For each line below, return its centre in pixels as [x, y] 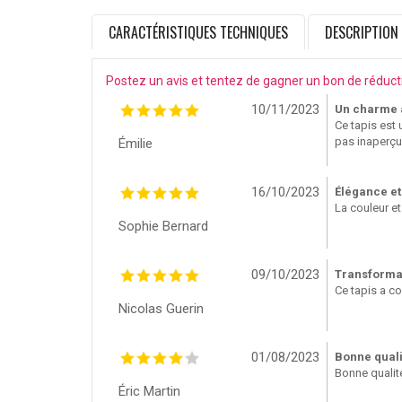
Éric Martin [149, 392]
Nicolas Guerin [161, 309]
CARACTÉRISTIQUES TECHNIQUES [198, 33]
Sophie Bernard [163, 227]
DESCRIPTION [362, 33]
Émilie [135, 144]
